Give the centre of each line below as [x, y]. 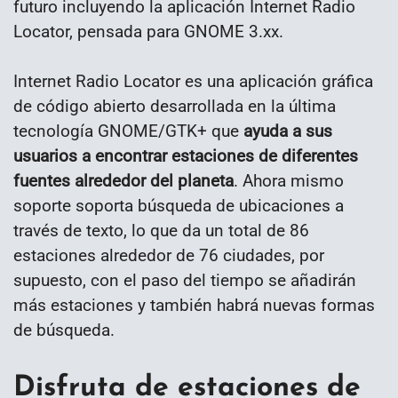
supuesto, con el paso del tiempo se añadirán [185, 281]
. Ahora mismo [289, 181]
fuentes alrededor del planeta [123, 181]
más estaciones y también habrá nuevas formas [194, 306]
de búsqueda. [64, 330]
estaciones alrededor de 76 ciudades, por [169, 256]
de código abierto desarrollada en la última [175, 107]
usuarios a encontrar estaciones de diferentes [186, 156]
